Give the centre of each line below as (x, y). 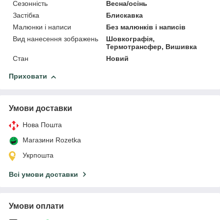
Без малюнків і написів (146, 27)
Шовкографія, (131, 39)
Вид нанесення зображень (55, 39)
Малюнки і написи (42, 27)
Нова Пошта (42, 125)
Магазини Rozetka (52, 140)
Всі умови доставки (43, 175)
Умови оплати (36, 206)
